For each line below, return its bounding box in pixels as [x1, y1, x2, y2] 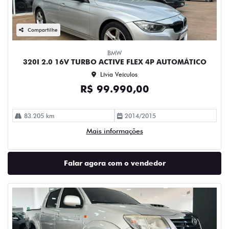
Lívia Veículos [100, 71, 138, 78]
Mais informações [86, 127, 143, 135]
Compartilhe [28, 27, 58, 33]
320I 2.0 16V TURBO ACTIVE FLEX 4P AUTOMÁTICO [22, 58, 207, 66]
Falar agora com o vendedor [63, 159, 166, 167]
